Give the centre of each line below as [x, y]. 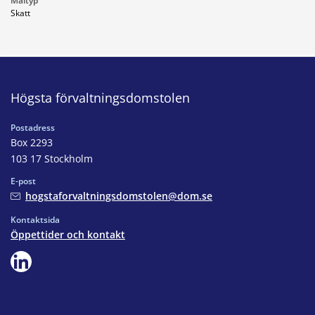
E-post [23, 181]
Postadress [33, 127]
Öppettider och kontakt [68, 234]
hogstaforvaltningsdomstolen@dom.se [119, 195]
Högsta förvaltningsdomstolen [100, 97]
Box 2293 [32, 142]
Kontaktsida [35, 219]
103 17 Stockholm [52, 158]
